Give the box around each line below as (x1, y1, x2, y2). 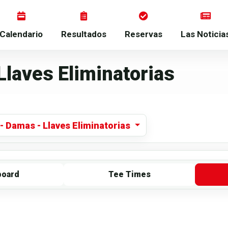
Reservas (125, 29, 162, 40)
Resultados (61, 29, 106, 40)
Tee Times (108, 169, 151, 180)
